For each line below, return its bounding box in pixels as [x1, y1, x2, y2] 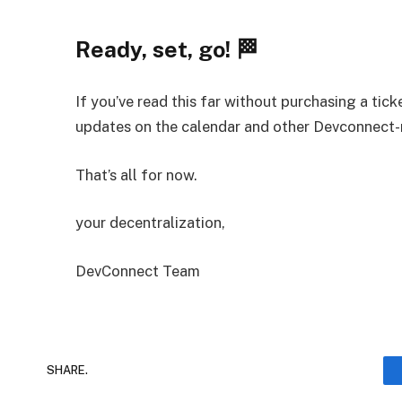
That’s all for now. [75, 165, 198, 184]
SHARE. [47, 363, 88, 378]
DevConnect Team [75, 261, 201, 280]
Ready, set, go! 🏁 [75, 35, 259, 63]
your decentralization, [75, 214, 226, 232]
